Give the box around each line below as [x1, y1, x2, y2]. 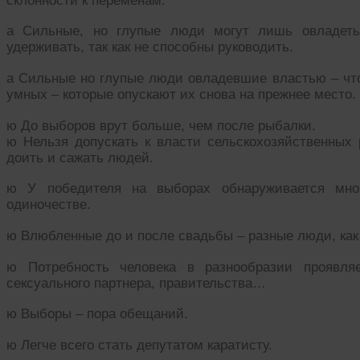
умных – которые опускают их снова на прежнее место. [6, 87, 356, 102]
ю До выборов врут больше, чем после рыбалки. [6, 117, 316, 133]
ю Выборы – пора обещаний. [6, 306, 188, 322]
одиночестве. [6, 197, 91, 213]
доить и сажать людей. [6, 149, 153, 166]
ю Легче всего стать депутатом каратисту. [6, 337, 272, 354]
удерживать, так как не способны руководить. [6, 39, 293, 55]
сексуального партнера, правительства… [6, 275, 266, 291]
